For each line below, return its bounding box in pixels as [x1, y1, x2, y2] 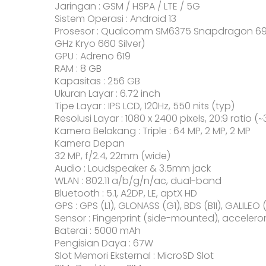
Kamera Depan [55, 136, 125, 150]
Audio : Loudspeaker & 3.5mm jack [55, 161, 211, 175]
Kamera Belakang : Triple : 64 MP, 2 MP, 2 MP [55, 123, 251, 138]
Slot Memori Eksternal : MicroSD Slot [55, 248, 214, 262]
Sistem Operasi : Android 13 [55, 11, 176, 26]
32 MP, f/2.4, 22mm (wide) [55, 148, 170, 163]
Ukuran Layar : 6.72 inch [55, 86, 160, 100]
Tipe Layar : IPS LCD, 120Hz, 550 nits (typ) [55, 99, 235, 113]
